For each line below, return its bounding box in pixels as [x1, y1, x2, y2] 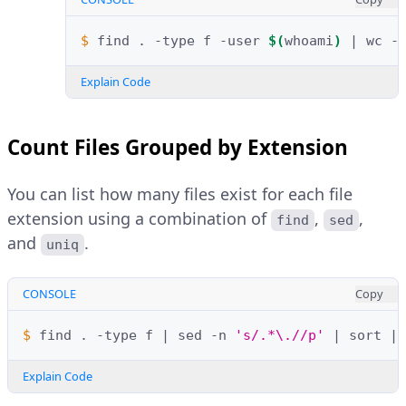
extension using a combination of [7, 207, 271, 229]
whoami [285, 32, 333, 49]
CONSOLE [23, 285, 76, 302]
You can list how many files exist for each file [7, 182, 353, 205]
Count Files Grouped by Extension [7, 132, 348, 161]
